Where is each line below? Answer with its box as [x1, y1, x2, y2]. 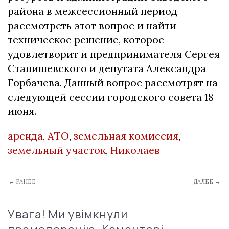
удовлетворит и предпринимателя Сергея [8, 47, 220, 60]
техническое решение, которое [8, 33, 164, 46]
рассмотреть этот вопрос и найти [8, 18, 176, 32]
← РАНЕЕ [9, 177, 36, 185]
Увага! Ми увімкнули [8, 206, 128, 222]
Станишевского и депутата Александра [8, 61, 206, 75]
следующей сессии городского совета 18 [8, 90, 214, 103]
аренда [8, 129, 43, 142]
